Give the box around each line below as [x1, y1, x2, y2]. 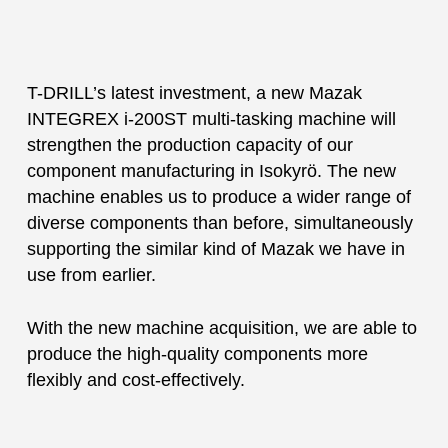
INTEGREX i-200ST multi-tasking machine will [26, 109, 396, 129]
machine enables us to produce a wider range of [26, 187, 411, 207]
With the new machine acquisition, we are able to [26, 318, 417, 338]
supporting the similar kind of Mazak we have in [26, 239, 405, 259]
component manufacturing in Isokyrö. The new [26, 161, 396, 181]
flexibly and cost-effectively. [26, 370, 245, 390]
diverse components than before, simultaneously [26, 213, 413, 233]
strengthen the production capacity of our [26, 135, 353, 155]
